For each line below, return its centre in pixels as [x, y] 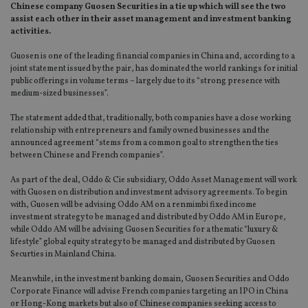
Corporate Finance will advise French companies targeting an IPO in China [149, 292]
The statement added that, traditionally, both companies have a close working [151, 119]
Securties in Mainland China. [63, 255]
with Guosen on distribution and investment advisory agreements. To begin [149, 193]
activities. [31, 32]
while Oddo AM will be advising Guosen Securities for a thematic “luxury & [144, 230]
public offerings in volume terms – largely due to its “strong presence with [145, 81]
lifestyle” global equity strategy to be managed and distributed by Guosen [143, 242]
